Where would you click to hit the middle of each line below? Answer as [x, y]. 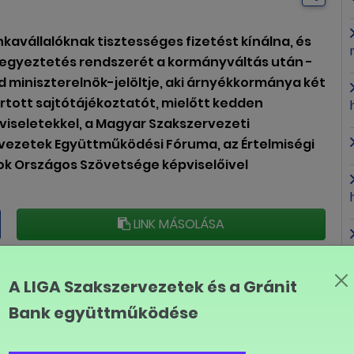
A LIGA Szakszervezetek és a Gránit [153, 287]
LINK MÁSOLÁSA [177, 224]
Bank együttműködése [104, 313]
